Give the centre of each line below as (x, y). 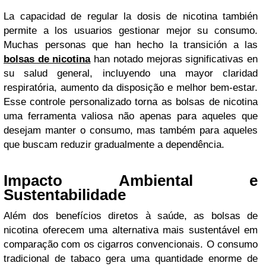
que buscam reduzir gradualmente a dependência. (114, 145)
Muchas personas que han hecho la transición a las (131, 45)
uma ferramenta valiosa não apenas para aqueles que (131, 116)
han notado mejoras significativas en (174, 59)
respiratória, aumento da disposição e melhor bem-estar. (131, 88)
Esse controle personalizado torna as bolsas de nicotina (131, 102)
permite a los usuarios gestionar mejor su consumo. (131, 31)
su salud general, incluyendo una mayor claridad (131, 73)
